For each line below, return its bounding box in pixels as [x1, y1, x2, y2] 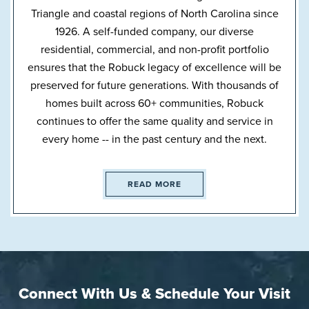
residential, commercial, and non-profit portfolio [40, 41, 269, 57]
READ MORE [128, 178, 181, 190]
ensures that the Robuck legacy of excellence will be [28, 59, 281, 75]
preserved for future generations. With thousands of [30, 77, 279, 93]
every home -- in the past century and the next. [42, 131, 267, 147]
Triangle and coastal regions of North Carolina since [30, 6, 279, 21]
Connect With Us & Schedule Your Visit [19, 282, 290, 305]
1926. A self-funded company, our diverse [55, 23, 254, 39]
